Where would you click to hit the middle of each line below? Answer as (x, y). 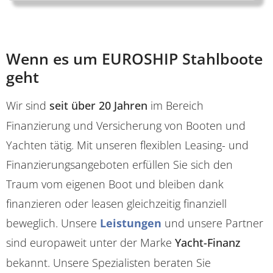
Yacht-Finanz (208, 242)
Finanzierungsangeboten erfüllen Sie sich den (119, 164)
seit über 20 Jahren (98, 105)
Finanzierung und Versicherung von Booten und (126, 125)
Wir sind (28, 105)
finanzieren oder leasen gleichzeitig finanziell (116, 203)
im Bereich (175, 105)
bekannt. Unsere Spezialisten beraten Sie (108, 262)
